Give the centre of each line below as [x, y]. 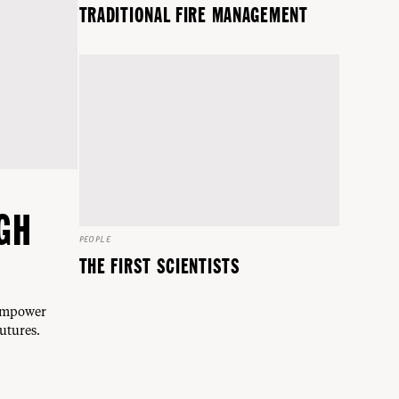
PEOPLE [95, 240]
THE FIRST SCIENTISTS [159, 266]
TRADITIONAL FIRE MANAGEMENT [193, 15]
